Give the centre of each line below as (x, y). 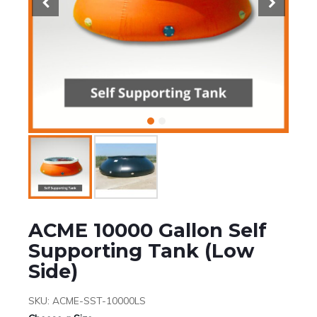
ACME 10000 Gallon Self (148, 230)
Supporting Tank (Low (141, 250)
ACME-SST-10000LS (99, 300)
